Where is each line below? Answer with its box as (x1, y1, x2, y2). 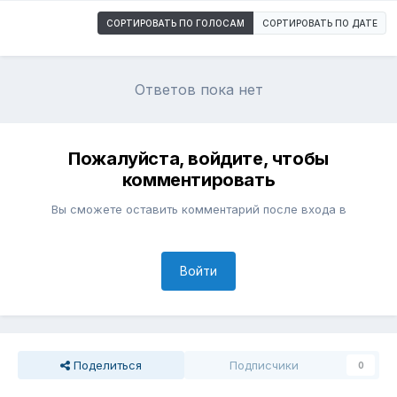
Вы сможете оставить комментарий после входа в (51, 202, 346, 217)
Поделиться (70, 358, 142, 373)
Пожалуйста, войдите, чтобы (68, 148, 329, 170)
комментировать (121, 169, 276, 191)
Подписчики (230, 358, 299, 373)
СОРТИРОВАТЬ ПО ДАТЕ (262, 18, 378, 29)
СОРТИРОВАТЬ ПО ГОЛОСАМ (106, 18, 245, 29)
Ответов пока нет (134, 81, 263, 99)
